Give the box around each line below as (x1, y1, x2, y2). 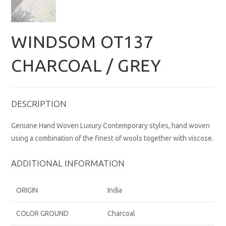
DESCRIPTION (11, 99, 67, 109)
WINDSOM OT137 (11, 32, 154, 51)
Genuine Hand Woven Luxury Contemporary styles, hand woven (11, 122, 210, 130)
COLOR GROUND (16, 209, 69, 218)
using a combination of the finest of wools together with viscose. (11, 134, 214, 143)
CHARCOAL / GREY (11, 55, 161, 75)
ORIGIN (16, 186, 38, 195)
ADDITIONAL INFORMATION (11, 158, 125, 168)
